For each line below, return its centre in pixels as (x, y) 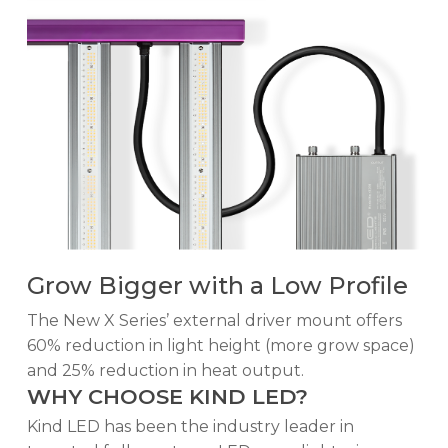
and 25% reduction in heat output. (165, 371)
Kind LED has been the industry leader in (190, 427)
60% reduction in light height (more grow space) (220, 346)
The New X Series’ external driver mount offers (214, 321)
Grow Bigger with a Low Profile (217, 286)
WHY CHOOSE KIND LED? (167, 397)
